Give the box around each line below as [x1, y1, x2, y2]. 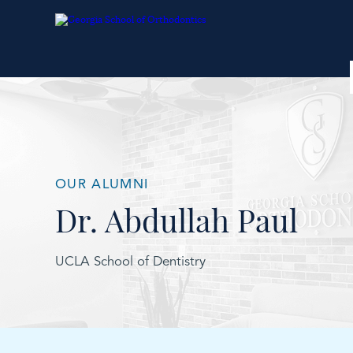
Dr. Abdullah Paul [55, 199, 299, 241]
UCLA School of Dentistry [55, 255, 206, 269]
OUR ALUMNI [55, 177, 149, 191]
